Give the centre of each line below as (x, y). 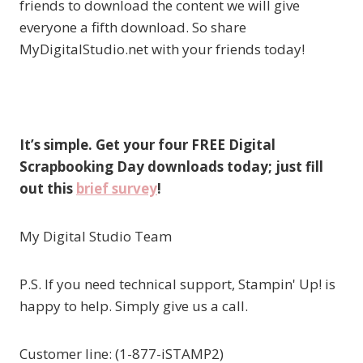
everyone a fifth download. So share (133, 28)
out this (48, 189)
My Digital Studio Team (96, 237)
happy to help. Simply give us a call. (134, 306)
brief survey (117, 189)
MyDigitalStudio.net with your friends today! (162, 49)
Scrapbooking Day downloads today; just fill (171, 167)
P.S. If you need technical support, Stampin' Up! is (177, 284)
